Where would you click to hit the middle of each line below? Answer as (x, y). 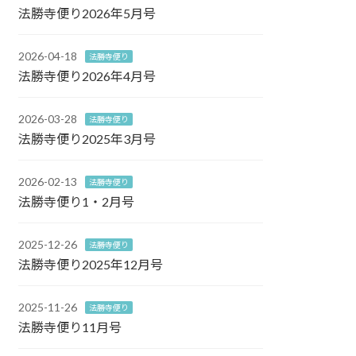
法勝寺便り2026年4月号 (87, 75)
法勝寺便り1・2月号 (77, 201)
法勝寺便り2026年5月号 (87, 13)
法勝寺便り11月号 (70, 327)
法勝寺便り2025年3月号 (87, 138)
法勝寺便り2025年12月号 (91, 264)
